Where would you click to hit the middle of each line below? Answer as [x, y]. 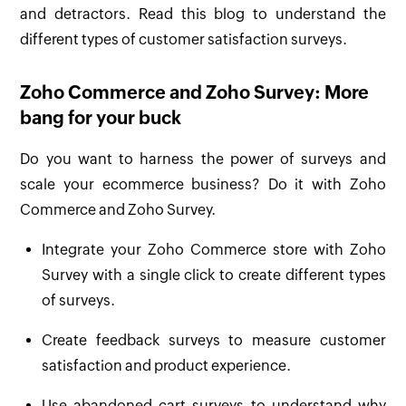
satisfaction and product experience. [167, 366]
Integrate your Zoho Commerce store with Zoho [214, 250]
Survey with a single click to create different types [214, 275]
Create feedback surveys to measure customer [214, 341]
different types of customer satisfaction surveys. [184, 40]
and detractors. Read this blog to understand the [203, 14]
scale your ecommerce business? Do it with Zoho [203, 185]
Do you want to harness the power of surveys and [203, 159]
